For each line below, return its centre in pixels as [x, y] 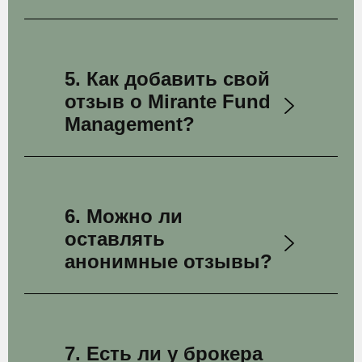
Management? [130, 124]
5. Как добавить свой [167, 79]
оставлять [115, 239]
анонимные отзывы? [168, 261]
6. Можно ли [124, 216]
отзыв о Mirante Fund [168, 101]
